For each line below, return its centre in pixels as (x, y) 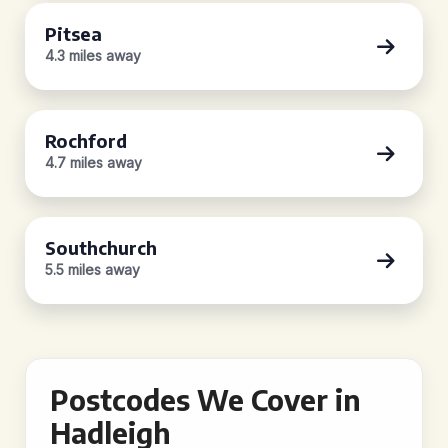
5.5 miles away (92, 269)
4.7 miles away (93, 162)
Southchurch (101, 247)
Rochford (86, 140)
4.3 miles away (93, 55)
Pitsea (73, 33)
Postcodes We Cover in (205, 399)
